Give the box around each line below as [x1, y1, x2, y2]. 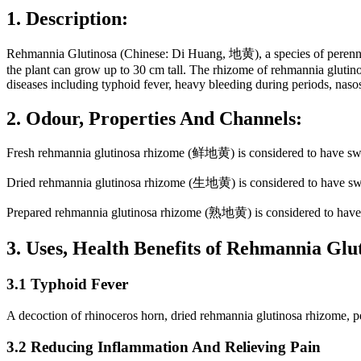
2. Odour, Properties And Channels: [6, 107, 302, 129]
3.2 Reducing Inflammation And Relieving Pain [6, 338, 321, 355]
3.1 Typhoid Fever [6, 276, 128, 293]
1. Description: [6, 7, 128, 29]
